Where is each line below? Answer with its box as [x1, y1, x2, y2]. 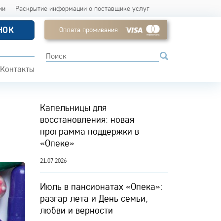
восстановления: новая [40, 113, 134, 125]
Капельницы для [40, 102, 107, 113]
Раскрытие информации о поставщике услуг [15, 4, 150, 13]
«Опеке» [40, 137, 74, 149]
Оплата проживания [59, 25, 118, 34]
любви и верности [40, 204, 113, 216]
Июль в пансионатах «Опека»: [40, 181, 163, 192]
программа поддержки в [40, 125, 139, 137]
